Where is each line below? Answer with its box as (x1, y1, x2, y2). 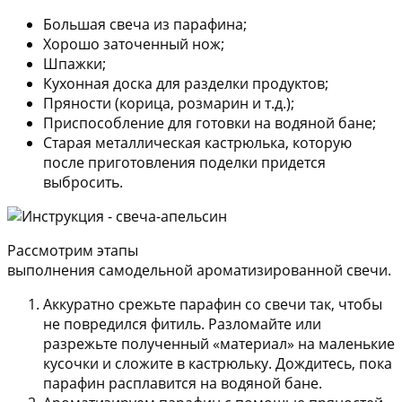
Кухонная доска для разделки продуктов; (43, 74, 328, 94)
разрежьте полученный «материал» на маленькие (43, 334, 395, 354)
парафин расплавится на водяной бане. (43, 373, 322, 394)
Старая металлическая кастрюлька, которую (43, 133, 352, 153)
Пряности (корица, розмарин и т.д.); (43, 93, 294, 114)
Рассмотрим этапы (7, 240, 138, 261)
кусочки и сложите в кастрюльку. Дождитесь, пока (43, 354, 392, 374)
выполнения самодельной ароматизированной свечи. (7, 260, 391, 281)
